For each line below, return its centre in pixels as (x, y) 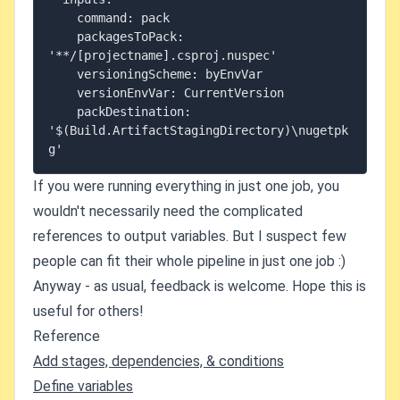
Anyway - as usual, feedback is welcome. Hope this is (200, 286)
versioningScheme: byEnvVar (62, 74)
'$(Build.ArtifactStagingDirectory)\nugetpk (198, 130)
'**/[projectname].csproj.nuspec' (162, 55)
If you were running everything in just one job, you (186, 186)
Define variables (83, 386)
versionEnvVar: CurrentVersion (62, 93)
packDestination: (62, 112)
